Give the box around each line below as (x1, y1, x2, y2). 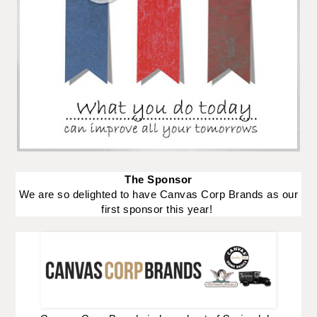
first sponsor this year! (101, 202, 216, 215)
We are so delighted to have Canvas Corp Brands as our (18, 188, 299, 200)
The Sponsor (125, 173, 192, 185)
